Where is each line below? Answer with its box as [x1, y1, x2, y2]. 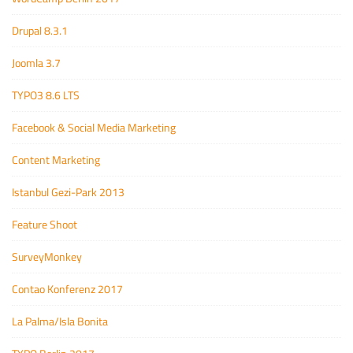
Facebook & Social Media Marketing [12, 118, 176, 136]
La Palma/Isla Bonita [12, 312, 108, 329]
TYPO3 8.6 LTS [12, 86, 80, 103]
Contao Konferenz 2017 [12, 280, 123, 297]
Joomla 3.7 [12, 54, 61, 71]
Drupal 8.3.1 [12, 21, 68, 39]
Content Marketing [12, 150, 100, 168]
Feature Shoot [12, 215, 77, 232]
